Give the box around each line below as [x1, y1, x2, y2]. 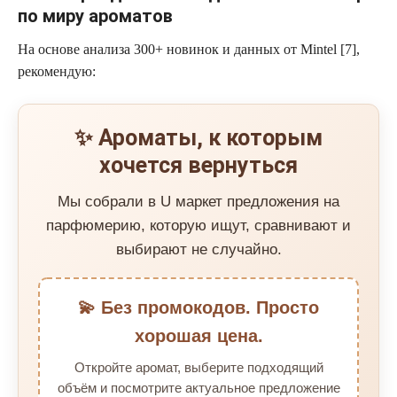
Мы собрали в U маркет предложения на [58, 192, 339, 210]
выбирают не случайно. [115, 240, 282, 258]
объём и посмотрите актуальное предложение [57, 379, 340, 395]
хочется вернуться [99, 152, 298, 178]
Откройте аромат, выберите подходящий [74, 359, 323, 375]
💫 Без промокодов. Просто [78, 297, 319, 317]
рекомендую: [18, 63, 96, 79]
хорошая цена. [134, 325, 263, 346]
